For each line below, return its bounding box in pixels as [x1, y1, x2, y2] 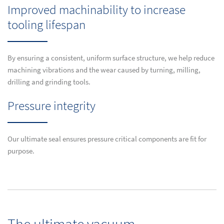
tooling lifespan [7, 16, 85, 33]
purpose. [7, 146, 34, 156]
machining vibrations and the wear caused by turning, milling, [7, 65, 200, 75]
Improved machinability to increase [7, 1, 185, 18]
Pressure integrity [7, 97, 95, 114]
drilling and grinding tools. [7, 77, 90, 87]
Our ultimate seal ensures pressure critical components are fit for [7, 134, 206, 144]
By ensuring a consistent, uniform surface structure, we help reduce [7, 53, 214, 63]
